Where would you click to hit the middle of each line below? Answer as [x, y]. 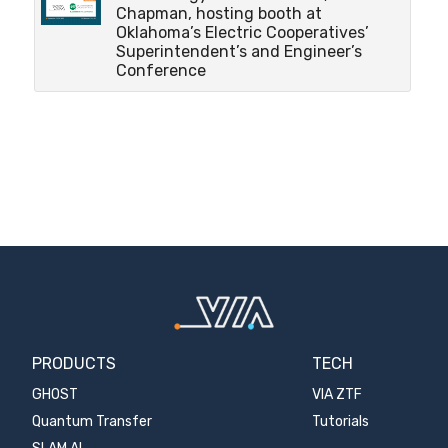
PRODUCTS [74, 364]
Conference [160, 70]
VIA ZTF [336, 395]
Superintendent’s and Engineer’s [238, 51]
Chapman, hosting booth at [218, 13]
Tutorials [340, 422]
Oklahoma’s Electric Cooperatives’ [242, 32]
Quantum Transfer [92, 422]
